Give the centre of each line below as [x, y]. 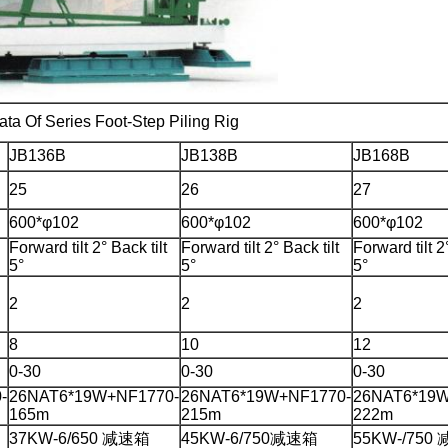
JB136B [37, 155]
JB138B [209, 155]
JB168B [381, 155]
